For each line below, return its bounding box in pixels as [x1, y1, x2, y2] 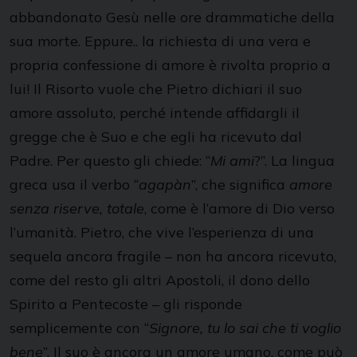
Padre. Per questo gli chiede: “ [10, 151, 210, 170]
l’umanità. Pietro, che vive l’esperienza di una [10, 223, 314, 241]
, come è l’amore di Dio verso [144, 199, 335, 218]
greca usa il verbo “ [10, 175, 139, 194]
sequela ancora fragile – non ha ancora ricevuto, [10, 247, 336, 265]
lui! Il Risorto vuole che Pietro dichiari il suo [10, 80, 302, 98]
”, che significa [191, 175, 289, 194]
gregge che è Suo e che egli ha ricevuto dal [10, 127, 302, 146]
